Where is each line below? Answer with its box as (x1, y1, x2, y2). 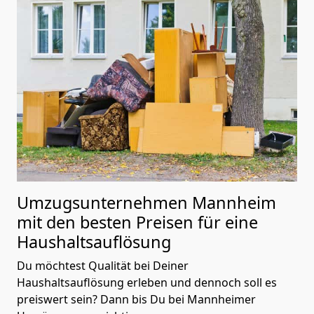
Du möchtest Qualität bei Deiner (17, 257, 189, 273)
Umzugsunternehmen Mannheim (17, 191, 276, 214)
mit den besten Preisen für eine (17, 210, 258, 233)
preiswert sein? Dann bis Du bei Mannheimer (17, 291, 256, 307)
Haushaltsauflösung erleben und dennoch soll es (17, 274, 277, 290)
